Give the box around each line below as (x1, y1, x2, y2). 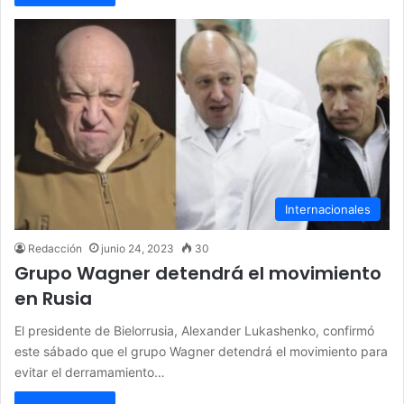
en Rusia (14, 286, 92, 312)
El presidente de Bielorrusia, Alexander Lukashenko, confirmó (14, 323, 374, 339)
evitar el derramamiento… (14, 364, 165, 381)
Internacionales (285, 202, 371, 217)
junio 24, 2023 (101, 242, 174, 256)
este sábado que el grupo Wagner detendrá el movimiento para (14, 344, 388, 360)
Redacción (28, 242, 82, 256)
